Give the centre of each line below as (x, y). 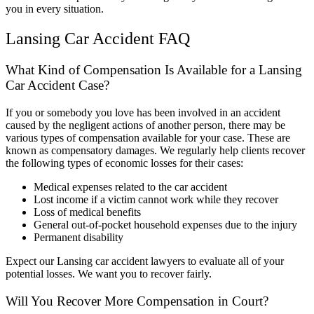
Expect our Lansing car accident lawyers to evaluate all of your (145, 261)
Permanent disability (78, 237)
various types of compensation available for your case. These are (148, 137)
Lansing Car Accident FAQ (98, 39)
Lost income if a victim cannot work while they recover (156, 199)
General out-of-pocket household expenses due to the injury (165, 224)
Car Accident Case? (57, 86)
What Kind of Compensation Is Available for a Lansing (154, 70)
